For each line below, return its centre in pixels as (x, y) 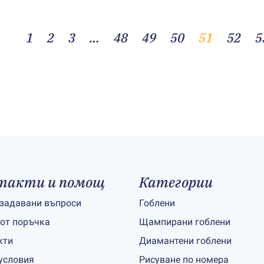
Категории (176, 182)
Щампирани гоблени (185, 222)
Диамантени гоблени (185, 241)
